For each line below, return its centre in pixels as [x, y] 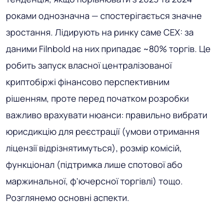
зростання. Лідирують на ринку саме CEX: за [100, 32]
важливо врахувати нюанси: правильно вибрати [107, 115]
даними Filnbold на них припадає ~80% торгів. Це [108, 49]
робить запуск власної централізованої [89, 65]
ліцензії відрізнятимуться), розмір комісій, [94, 148]
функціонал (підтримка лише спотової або [94, 165]
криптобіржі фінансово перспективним [88, 82]
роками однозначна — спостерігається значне [104, 16]
